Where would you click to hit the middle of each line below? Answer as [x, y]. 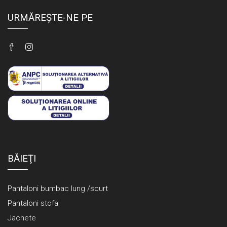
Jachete [22, 218]
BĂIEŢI [22, 159]
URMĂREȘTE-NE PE [50, 18]
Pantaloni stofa [33, 203]
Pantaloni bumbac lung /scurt [58, 189]
